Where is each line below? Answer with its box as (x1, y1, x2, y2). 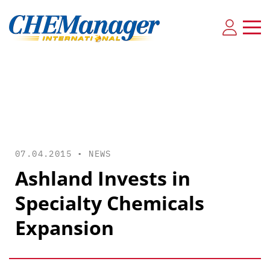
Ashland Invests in (15, 165, 190, 191)
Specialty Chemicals (15, 190, 204, 216)
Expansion (15, 215, 114, 240)
